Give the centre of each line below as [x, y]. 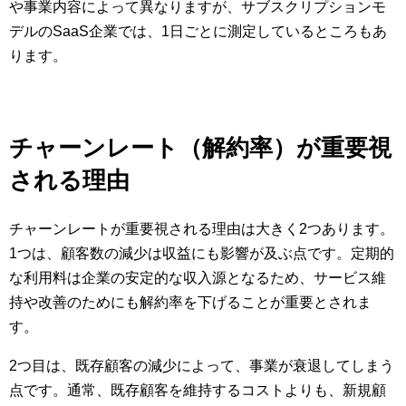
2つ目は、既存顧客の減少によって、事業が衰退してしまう [202, 365]
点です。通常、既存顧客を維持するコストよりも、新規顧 [198, 390]
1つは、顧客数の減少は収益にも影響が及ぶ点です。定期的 [202, 253]
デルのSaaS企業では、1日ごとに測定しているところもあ [198, 31]
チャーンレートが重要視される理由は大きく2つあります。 [202, 228]
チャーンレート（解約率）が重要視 [200, 147]
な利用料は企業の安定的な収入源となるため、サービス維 [198, 277]
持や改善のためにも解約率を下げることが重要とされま [190, 302]
